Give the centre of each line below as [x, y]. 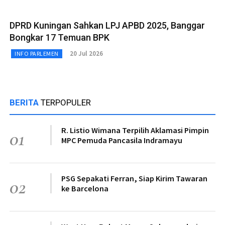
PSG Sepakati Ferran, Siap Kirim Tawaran [134, 178]
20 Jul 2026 [86, 54]
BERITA [25, 102]
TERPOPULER [66, 102]
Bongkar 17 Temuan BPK [60, 37]
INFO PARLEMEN [37, 53]
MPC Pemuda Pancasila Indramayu [122, 140]
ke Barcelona [85, 188]
